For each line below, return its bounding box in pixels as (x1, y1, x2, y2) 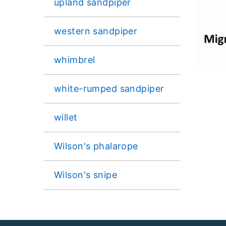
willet (54, 111, 78, 123)
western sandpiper (54, 25, 138, 36)
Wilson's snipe (54, 169, 118, 180)
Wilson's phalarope (54, 140, 138, 151)
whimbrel (54, 54, 95, 65)
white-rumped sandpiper (54, 83, 164, 94)
